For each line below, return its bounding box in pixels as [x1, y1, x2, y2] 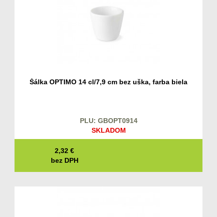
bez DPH [50, 156, 78, 165]
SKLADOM [91, 126, 126, 135]
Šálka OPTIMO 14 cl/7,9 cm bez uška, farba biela [30, 78, 187, 86]
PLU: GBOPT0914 [79, 117, 138, 125]
